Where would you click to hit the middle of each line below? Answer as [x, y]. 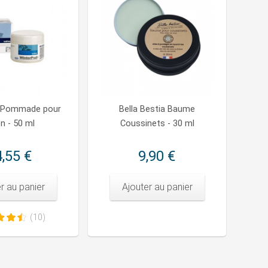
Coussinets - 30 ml [157, 124]
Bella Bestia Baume [157, 109]
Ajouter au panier [157, 187]
